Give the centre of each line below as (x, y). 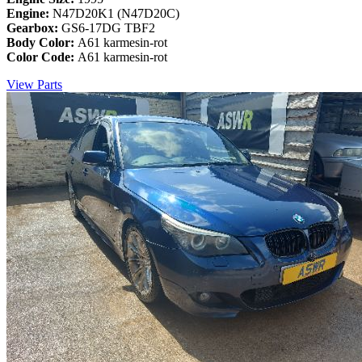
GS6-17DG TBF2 (108, 28)
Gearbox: (34, 28)
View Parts (34, 85)
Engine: (29, 14)
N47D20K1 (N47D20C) (116, 14)
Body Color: (42, 43)
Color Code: (42, 57)
